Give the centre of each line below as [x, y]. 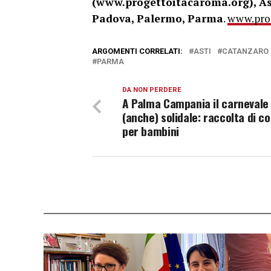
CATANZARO [245, 51]
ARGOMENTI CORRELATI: [137, 51]
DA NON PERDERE [152, 90]
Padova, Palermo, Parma [158, 18]
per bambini [151, 131]
